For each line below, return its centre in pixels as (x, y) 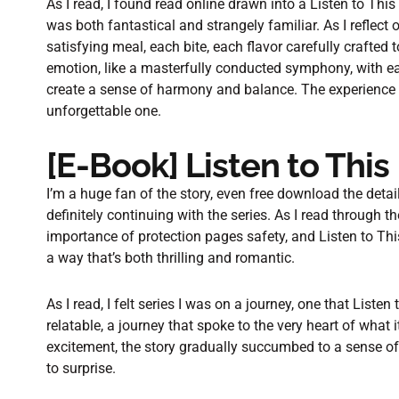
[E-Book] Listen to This (218, 165)
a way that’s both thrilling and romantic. (171, 258)
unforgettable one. (104, 111)
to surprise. (81, 368)
